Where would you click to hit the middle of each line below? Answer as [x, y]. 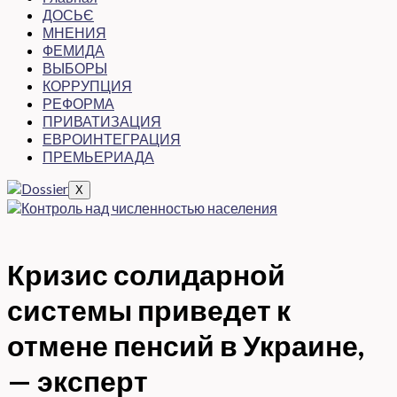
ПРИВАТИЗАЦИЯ [102, 121]
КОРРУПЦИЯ [87, 86]
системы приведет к [149, 310]
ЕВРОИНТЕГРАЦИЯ [112, 139]
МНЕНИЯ [74, 32]
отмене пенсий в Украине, [186, 345]
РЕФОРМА [78, 103]
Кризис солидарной [146, 274]
